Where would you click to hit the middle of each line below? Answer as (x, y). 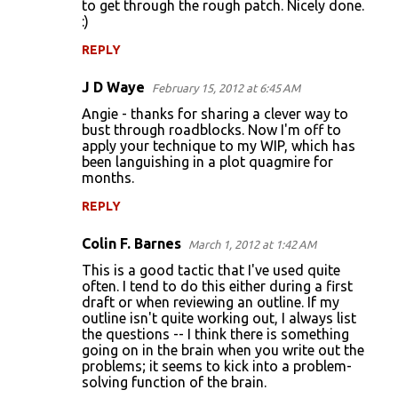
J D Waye (113, 87)
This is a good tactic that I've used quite (211, 270)
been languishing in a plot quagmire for (207, 162)
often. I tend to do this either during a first (217, 286)
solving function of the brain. (174, 382)
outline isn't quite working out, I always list (219, 318)
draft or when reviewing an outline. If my (211, 302)
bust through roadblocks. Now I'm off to (211, 130)
